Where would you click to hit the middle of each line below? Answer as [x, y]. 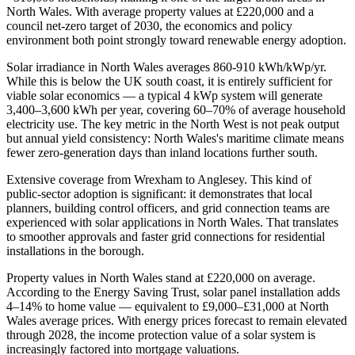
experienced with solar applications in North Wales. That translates [172, 223]
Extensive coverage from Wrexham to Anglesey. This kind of [159, 180]
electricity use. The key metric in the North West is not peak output [173, 124]
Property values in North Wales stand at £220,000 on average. [161, 278]
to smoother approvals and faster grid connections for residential [166, 237]
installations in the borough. [75, 251]
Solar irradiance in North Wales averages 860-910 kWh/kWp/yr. [166, 67]
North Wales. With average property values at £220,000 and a [160, 12]
